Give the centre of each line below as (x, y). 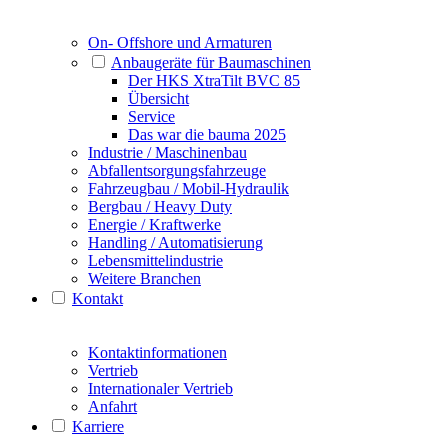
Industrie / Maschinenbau (167, 152)
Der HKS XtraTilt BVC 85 (214, 80)
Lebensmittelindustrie (155, 260)
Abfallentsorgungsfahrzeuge (177, 170)
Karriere (98, 426)
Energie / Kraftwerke (154, 224)
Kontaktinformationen (157, 352)
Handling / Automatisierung (175, 242)
